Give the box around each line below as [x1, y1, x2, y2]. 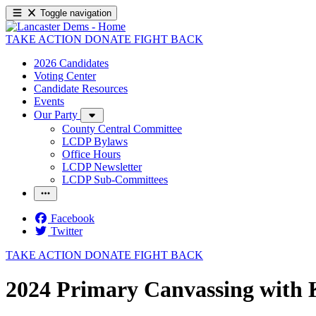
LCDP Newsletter [62, 161, 142, 173]
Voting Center [34, 70, 96, 82]
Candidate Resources [34, 83, 128, 95]
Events [34, 95, 64, 107]
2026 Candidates [34, 57, 109, 69]
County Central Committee [62, 123, 182, 135]
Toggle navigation [40, 8, 112, 18]
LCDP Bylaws [62, 135, 128, 147]
